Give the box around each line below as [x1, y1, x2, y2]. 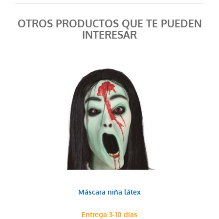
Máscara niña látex [78, 188, 141, 197]
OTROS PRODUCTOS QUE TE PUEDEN [17, 17, 202, 31]
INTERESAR [82, 28, 137, 42]
